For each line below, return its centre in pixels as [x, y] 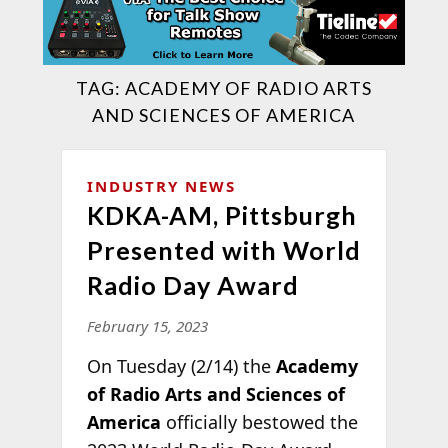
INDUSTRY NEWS [161, 185]
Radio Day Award [192, 284]
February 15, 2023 [147, 325]
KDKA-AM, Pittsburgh [221, 214]
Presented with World [223, 249]
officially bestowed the [259, 421]
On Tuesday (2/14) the [181, 365]
